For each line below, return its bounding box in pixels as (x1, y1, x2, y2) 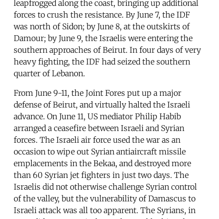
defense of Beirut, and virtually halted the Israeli (14, 99, 190, 109)
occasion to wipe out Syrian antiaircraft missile (14, 146, 186, 156)
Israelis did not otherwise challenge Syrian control (14, 181, 197, 192)
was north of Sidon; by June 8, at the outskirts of (14, 21, 190, 31)
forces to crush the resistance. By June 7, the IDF (14, 9, 190, 20)
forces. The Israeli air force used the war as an (14, 134, 180, 145)
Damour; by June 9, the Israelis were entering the (14, 33, 193, 43)
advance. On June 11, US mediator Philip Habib (14, 111, 181, 121)
